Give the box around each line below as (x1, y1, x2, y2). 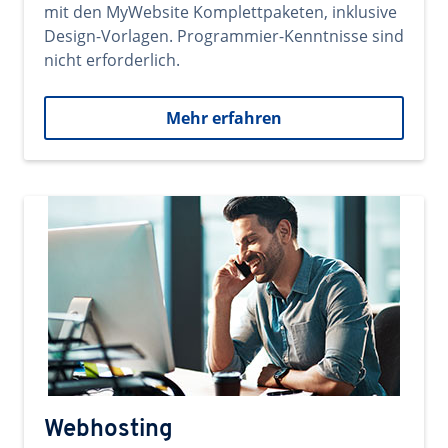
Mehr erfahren (166, 107, 282, 129)
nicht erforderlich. (44, 49, 180, 71)
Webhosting (44, 418, 173, 442)
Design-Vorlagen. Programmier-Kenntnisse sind (44, 25, 404, 47)
